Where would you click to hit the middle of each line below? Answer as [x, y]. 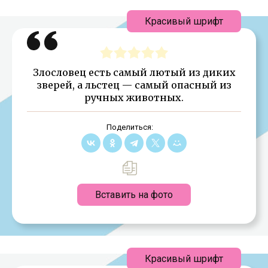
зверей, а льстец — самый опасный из [134, 85]
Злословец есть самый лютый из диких [134, 72]
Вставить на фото [134, 194]
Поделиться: [130, 127]
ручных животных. [134, 97]
